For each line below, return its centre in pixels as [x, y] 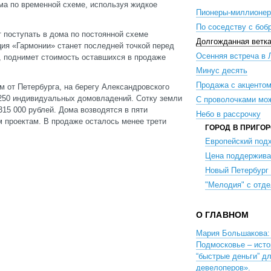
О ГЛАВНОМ [222, 215]
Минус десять [222, 70]
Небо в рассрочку [228, 114]
